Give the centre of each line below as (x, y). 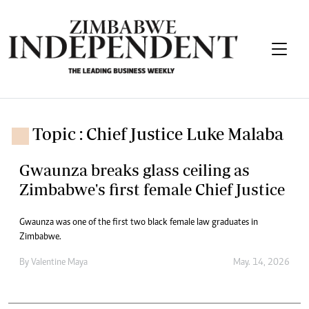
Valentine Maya (59, 262)
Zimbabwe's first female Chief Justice (152, 189)
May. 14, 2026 (261, 262)
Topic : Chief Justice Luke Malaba (158, 133)
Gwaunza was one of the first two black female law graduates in (139, 222)
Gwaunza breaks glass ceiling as (134, 170)
